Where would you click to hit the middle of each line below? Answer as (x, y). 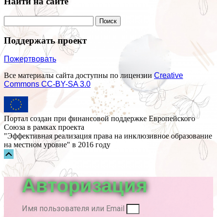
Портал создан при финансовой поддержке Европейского (100, 119)
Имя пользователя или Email (73, 209)
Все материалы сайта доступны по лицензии (79, 76)
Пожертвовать (30, 59)
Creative (169, 76)
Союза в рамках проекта (44, 127)
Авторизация (85, 186)
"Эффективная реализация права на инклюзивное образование (108, 136)
